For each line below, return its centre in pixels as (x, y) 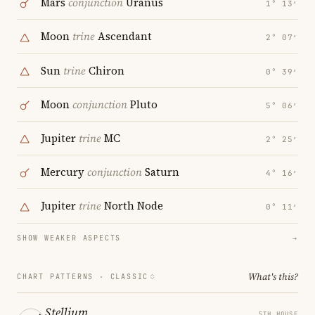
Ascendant (123, 37)
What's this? (273, 276)
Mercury (64, 172)
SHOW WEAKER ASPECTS (69, 238)
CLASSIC (129, 276)
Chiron (105, 70)
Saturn (161, 172)
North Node (132, 206)
